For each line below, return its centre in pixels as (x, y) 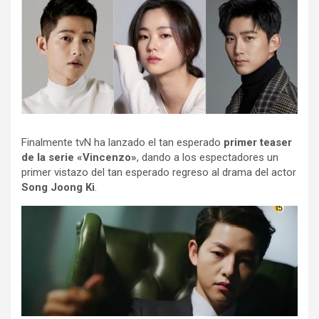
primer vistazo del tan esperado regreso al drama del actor (159, 172)
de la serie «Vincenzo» (79, 157)
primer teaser (258, 142)
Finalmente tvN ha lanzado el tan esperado (122, 142)
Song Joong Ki (58, 187)
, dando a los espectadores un (208, 157)
